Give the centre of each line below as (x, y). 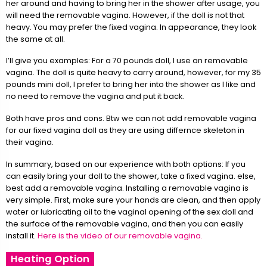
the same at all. (35, 39)
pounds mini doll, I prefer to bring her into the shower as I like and (131, 85)
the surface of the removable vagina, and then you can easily (125, 223)
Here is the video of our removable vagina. (120, 235)
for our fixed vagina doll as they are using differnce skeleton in (125, 130)
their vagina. (30, 142)
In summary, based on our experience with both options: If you (126, 164)
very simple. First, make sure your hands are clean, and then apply (133, 200)
